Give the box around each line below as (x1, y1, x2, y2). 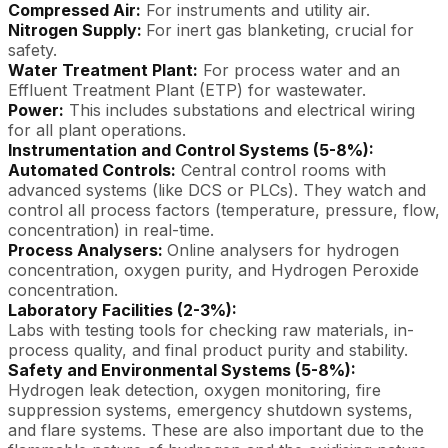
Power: (8, 100, 64, 120)
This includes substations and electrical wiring (64, 100, 415, 120)
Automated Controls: (8, 160, 176, 180)
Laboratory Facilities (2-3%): (8, 300, 237, 320)
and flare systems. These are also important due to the (8, 420, 424, 440)
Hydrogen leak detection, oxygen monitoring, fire (8, 380, 381, 400)
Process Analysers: (8, 240, 167, 260)
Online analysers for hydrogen (167, 240, 399, 260)
